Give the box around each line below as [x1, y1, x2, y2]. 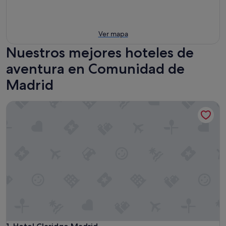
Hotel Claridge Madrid [6, 100, 88, 111]
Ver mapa [98, 29, 128, 38]
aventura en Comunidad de [6, 60, 185, 77]
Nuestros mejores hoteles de [6, 43, 194, 61]
